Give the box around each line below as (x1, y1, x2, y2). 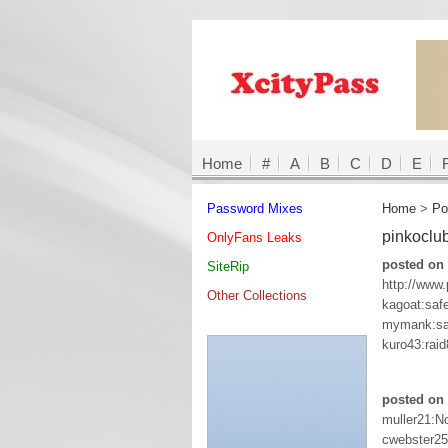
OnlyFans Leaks (207, 230, 302, 245)
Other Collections (207, 288, 307, 303)
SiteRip (207, 259, 249, 274)
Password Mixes (207, 201, 303, 216)
